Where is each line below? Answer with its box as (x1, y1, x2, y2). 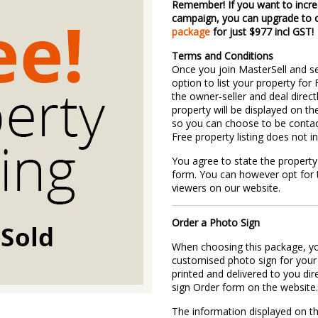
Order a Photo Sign (172, 216, 261, 229)
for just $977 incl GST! (210, 25, 314, 38)
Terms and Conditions (172, 49, 274, 62)
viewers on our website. (172, 181, 281, 194)
